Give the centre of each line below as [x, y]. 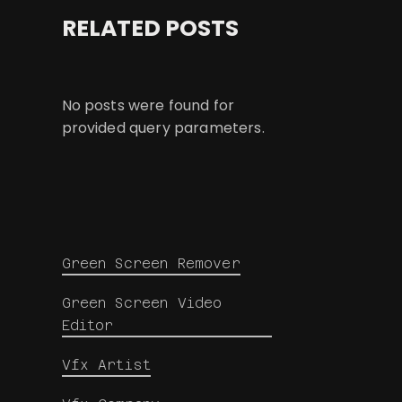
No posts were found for [148, 105]
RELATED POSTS [150, 28]
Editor [87, 325]
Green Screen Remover [151, 263]
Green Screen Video [142, 303]
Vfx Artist [106, 365]
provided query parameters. [163, 128]
